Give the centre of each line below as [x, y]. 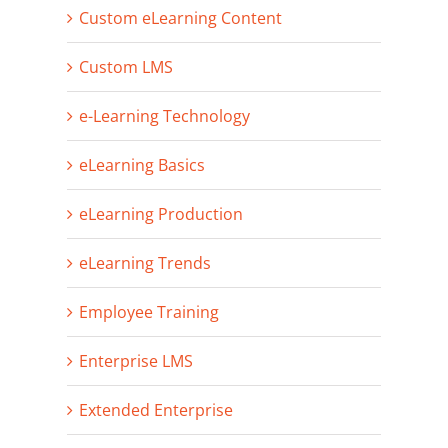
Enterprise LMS [136, 361]
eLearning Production [161, 214]
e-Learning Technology [165, 116]
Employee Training [149, 312]
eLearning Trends [145, 263]
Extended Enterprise [156, 410]
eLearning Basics [142, 165]
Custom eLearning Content [181, 18]
